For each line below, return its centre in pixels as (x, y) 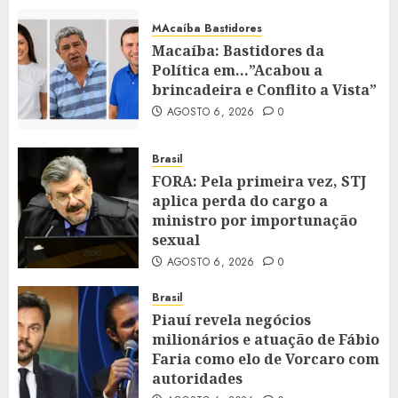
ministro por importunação (255, 220)
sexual (176, 239)
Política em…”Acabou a (237, 71)
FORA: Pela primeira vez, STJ (259, 181)
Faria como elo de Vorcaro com (266, 358)
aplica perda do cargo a (240, 200)
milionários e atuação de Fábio (266, 339)
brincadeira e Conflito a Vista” (264, 90)
